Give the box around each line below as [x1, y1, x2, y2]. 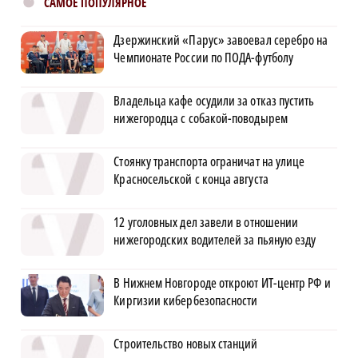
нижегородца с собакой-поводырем [113, 109, 288, 127]
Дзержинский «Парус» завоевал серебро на [113, 30, 328, 49]
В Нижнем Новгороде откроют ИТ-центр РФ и [113, 273, 331, 292]
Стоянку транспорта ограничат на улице [113, 152, 305, 170]
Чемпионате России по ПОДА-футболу [113, 48, 294, 66]
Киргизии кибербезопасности [113, 291, 258, 309]
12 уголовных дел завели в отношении [113, 213, 299, 231]
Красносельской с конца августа [113, 169, 268, 188]
